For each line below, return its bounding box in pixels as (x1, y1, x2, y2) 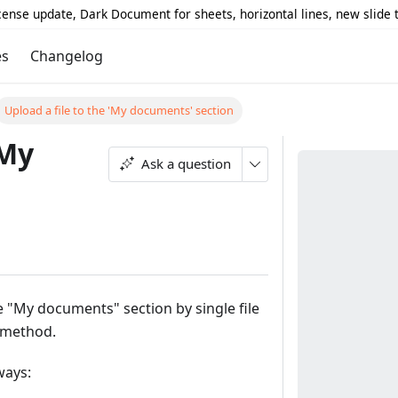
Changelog (29, 46, 103, 66)
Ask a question (141, 154, 231, 172)
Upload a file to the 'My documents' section (4, 102, 234, 119)
